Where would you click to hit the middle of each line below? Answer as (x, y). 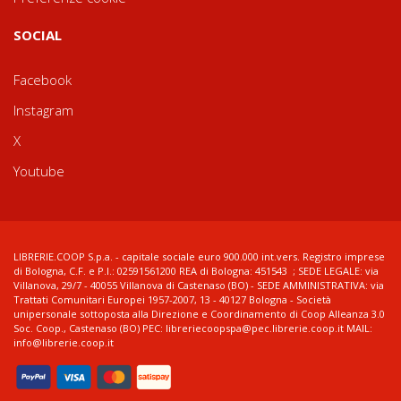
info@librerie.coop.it (64, 342)
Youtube (39, 171)
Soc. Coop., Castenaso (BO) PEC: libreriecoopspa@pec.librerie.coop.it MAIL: (193, 328)
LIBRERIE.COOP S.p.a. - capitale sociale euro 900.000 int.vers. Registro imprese (199, 256)
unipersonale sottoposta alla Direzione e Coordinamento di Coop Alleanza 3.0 (199, 313)
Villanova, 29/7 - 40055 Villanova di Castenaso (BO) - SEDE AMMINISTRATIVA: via (199, 285)
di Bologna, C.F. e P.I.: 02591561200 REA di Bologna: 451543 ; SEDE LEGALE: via (196, 270)
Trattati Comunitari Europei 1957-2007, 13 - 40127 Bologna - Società (172, 299)
